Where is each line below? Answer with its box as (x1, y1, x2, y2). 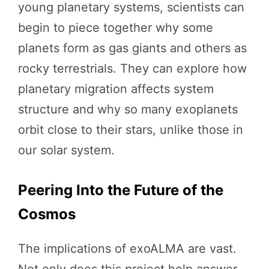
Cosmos (18, 205, 76, 223)
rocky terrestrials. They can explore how (18, 61, 247, 76)
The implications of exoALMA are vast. (18, 241, 237, 256)
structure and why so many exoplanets (18, 101, 238, 116)
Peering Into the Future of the (18, 181, 223, 199)
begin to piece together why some (18, 20, 213, 35)
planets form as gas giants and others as (18, 40, 247, 55)
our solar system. (18, 142, 115, 157)
